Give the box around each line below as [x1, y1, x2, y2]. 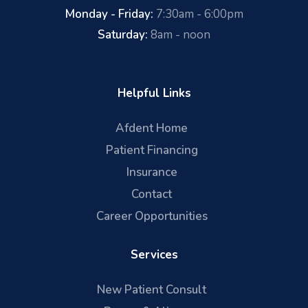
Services [130, 246, 178, 263]
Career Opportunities [96, 208, 208, 224]
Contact [131, 186, 172, 202]
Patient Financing [105, 142, 198, 158]
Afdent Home [115, 120, 188, 136]
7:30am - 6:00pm [153, 5, 243, 22]
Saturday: [98, 26, 148, 43]
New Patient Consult [97, 281, 206, 298]
